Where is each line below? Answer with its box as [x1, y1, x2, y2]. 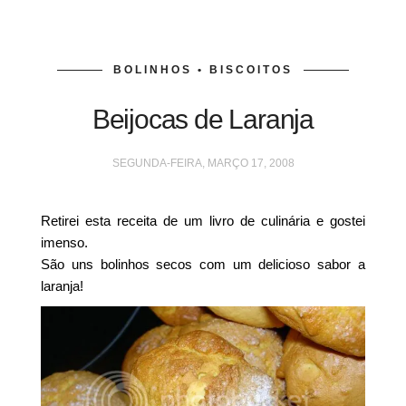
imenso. [41, 235, 89, 250]
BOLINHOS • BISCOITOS [113, 63, 293, 76]
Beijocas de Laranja [92, 104, 314, 134]
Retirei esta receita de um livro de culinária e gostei [41, 213, 365, 228]
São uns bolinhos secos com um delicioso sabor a [41, 256, 365, 272]
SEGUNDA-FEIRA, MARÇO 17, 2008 [111, 157, 295, 169]
